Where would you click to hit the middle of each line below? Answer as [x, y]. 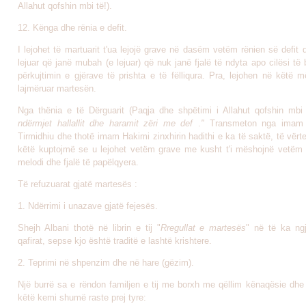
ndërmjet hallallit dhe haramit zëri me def [108, 123]
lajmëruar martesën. [57, 88]
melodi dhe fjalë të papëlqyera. [78, 162]
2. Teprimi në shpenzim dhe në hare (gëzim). [106, 263]
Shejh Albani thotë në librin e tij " [89, 228]
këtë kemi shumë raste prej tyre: [82, 297]
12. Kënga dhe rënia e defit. [72, 28]
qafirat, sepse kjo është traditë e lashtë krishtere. [115, 241]
